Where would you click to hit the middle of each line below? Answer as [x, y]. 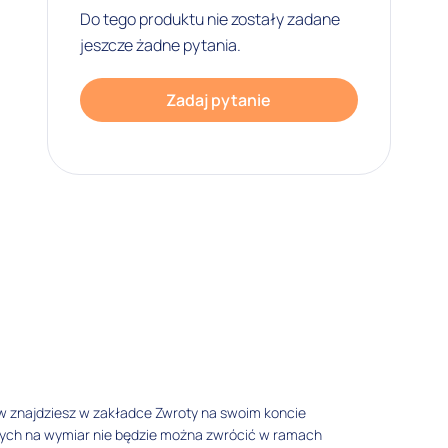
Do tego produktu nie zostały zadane [209, 18]
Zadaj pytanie [219, 99]
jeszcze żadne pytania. [160, 44]
